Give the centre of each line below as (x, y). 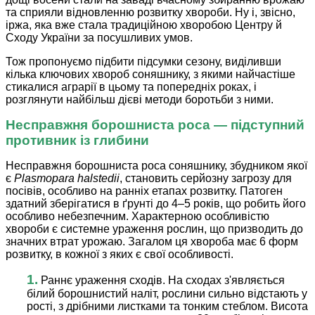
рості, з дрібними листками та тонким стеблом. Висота (167, 307)
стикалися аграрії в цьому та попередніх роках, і (131, 87)
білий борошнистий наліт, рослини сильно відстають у (167, 294)
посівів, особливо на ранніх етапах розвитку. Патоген (144, 191)
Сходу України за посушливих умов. (99, 38)
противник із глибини (77, 141)
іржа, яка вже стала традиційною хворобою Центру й (144, 25)
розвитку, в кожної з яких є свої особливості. (120, 255)
